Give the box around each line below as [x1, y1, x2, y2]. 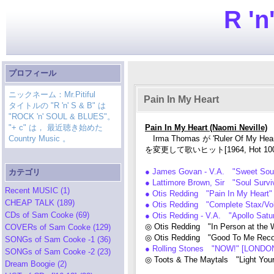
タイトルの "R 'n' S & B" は [9, 101, 106, 110]
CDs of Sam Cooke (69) [5, 210, 89, 220]
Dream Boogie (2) [5, 259, 67, 268]
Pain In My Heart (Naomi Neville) [145, 123, 267, 132]
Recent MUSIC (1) [5, 186, 70, 195]
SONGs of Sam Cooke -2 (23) [5, 247, 111, 256]
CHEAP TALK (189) [5, 198, 75, 207]
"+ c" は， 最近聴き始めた [9, 123, 103, 132]
